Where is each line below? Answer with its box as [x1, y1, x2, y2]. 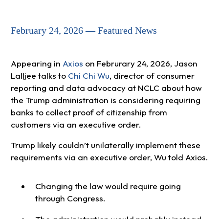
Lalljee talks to [10, 70, 68, 81]
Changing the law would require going [35, 181, 181, 192]
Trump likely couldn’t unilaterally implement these [10, 140, 200, 151]
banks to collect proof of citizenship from [10, 107, 167, 118]
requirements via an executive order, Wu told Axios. [10, 152, 208, 163]
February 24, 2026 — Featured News [10, 25, 157, 36]
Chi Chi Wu [67, 70, 109, 81]
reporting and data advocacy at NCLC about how [10, 83, 202, 93]
